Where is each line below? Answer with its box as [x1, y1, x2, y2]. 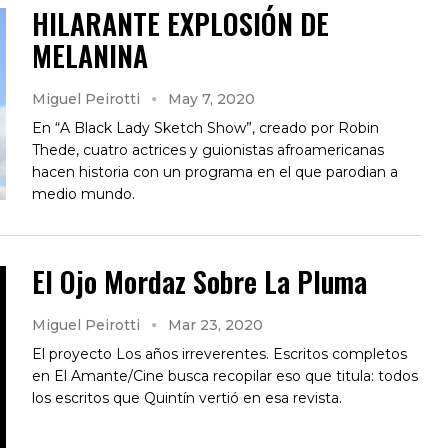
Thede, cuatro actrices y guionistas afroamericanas [32, 140, 384, 159]
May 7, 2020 [168, 89, 255, 108]
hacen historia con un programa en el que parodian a [32, 162, 398, 181]
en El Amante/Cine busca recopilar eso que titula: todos [32, 366, 418, 385]
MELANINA [32, 34, 148, 76]
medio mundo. [32, 184, 135, 203]
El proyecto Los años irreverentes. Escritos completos [32, 344, 407, 363]
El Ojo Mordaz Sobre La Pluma [32, 260, 367, 302]
